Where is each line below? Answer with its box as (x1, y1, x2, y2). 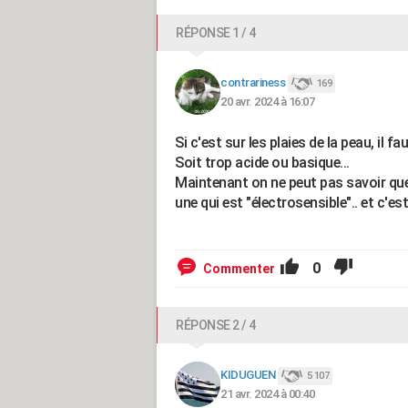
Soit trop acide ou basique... (175, 154, 350, 171)
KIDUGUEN (220, 368, 275, 382)
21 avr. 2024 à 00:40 (220, 386, 314, 401)
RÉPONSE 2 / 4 (176, 318, 256, 332)
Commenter (203, 261, 275, 276)
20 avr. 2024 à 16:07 (220, 94, 314, 108)
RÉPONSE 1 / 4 (176, 25, 256, 40)
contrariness (220, 76, 285, 90)
